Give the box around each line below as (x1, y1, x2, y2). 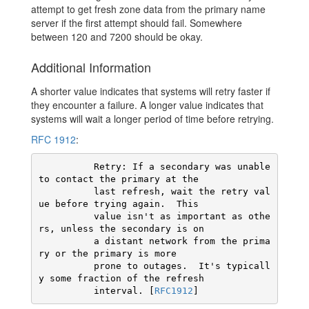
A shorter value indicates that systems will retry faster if (31, 84, 270, 99)
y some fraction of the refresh (38, 272, 204, 283)
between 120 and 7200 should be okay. (31, 30, 203, 44)
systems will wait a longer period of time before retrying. (31, 112, 274, 126)
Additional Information (31, 58, 151, 77)
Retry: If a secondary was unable (38, 161, 94, 172)
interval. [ (93, 285, 154, 296)
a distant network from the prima (38, 235, 94, 246)
